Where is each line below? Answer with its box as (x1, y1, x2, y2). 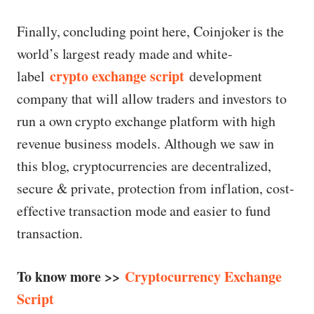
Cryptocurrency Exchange (125, 266, 282, 287)
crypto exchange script (49, 65, 185, 86)
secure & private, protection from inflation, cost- (17, 178, 295, 198)
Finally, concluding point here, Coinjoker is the (17, 21, 285, 41)
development (184, 66, 262, 86)
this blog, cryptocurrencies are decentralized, (17, 156, 272, 175)
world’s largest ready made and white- (17, 43, 233, 63)
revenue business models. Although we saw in (17, 133, 275, 153)
